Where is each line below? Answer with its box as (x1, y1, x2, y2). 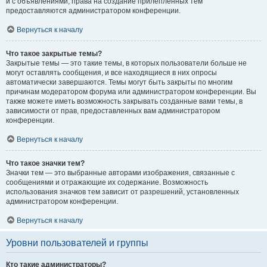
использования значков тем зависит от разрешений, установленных (6, 188, 239, 196)
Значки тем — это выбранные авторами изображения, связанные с (6, 169, 235, 177)
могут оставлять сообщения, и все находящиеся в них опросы (6, 69, 217, 77)
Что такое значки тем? (6, 159, 85, 167)
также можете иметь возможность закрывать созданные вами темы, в (6, 97, 243, 105)
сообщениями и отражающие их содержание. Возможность (6, 178, 208, 187)
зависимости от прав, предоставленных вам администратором (6, 107, 220, 115)
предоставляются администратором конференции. (6, 7, 181, 15)
